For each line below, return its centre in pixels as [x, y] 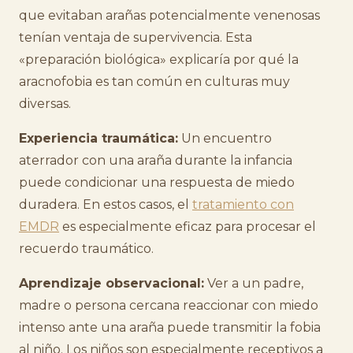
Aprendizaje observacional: [111, 283]
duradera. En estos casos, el [106, 204]
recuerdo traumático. [86, 249]
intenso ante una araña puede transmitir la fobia [170, 327]
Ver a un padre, [254, 283]
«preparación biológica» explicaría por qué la [159, 59]
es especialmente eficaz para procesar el [188, 227]
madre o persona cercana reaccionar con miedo [169, 305]
